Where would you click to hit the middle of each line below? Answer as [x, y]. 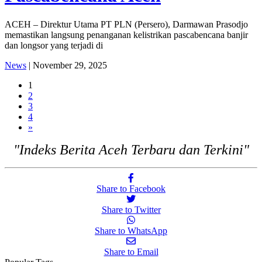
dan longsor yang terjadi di [54, 45]
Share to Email [131, 251]
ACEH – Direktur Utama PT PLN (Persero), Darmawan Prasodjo [126, 24]
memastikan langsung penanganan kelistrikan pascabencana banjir [126, 35]
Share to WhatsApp [131, 230]
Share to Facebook [131, 188]
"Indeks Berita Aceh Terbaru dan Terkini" [131, 149]
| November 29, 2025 [67, 65]
